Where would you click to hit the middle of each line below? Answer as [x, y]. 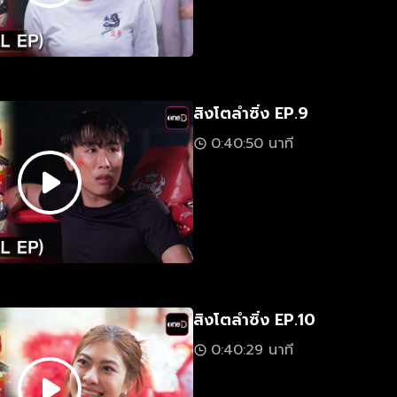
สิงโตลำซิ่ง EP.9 [251, 113]
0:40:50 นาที [252, 144]
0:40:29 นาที [252, 350]
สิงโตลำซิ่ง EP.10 [254, 320]
